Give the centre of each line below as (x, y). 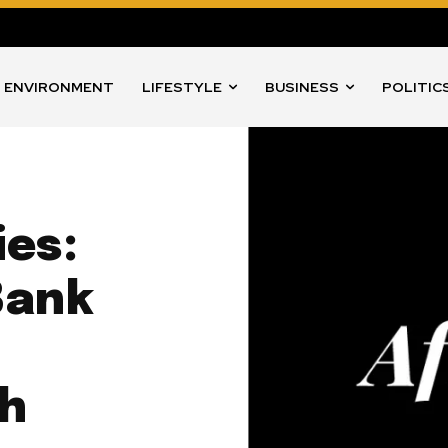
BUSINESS (302, 87)
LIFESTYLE (182, 87)
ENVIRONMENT (59, 87)
